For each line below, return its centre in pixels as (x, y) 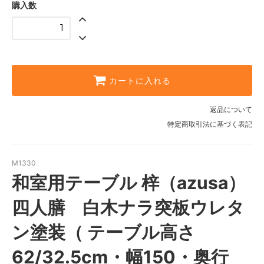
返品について (231, 109)
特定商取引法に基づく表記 (210, 124)
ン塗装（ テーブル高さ (104, 232)
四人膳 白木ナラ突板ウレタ (128, 207)
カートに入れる (140, 80)
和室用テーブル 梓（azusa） (129, 182)
